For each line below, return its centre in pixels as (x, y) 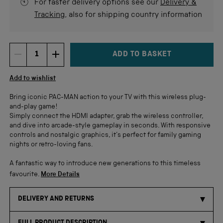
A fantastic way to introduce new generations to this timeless (105, 164)
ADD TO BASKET (142, 55)
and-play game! (33, 107)
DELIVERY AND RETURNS (56, 199)
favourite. (25, 175)
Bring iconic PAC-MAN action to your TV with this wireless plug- (108, 98)
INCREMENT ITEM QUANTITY (130, 58)
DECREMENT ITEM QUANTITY (95, 58)
